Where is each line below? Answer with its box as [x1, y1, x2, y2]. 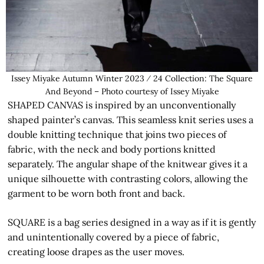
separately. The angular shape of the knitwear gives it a [8, 157, 248, 170]
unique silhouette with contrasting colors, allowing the [8, 172, 249, 184]
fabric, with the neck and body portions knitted [8, 143, 216, 155]
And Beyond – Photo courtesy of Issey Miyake [45, 85, 219, 97]
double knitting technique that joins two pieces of [8, 128, 227, 140]
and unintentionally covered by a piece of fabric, [8, 230, 220, 243]
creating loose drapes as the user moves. [8, 245, 185, 258]
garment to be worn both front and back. [8, 187, 186, 199]
